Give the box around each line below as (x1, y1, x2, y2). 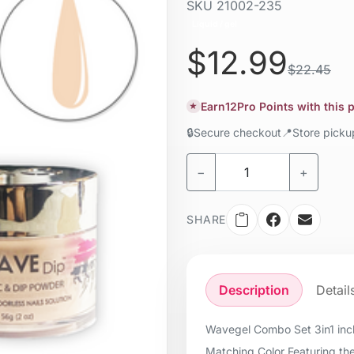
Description (219, 281, 289, 298)
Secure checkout (194, 125, 281, 139)
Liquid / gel (191, 19, 237, 30)
